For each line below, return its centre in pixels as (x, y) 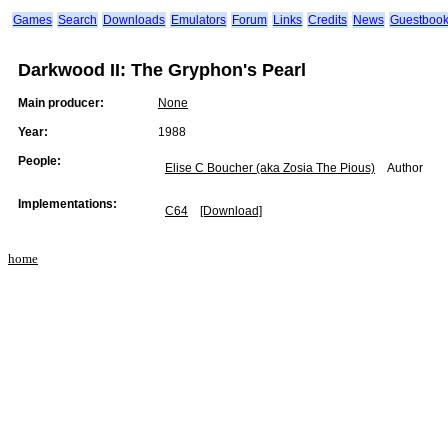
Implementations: (67, 204)
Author (405, 168)
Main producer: (61, 103)
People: (39, 161)
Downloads (134, 20)
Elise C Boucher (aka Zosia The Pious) (270, 168)
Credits (327, 20)
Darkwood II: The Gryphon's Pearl (162, 70)
